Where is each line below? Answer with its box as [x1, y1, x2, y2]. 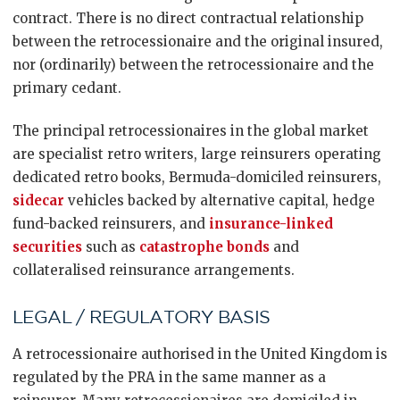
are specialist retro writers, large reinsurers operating [12, 146, 381, 162]
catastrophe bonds [139, 238, 270, 255]
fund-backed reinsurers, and [12, 215, 209, 232]
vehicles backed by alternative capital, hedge [64, 192, 375, 209]
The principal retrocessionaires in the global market [12, 122, 369, 139]
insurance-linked [209, 215, 333, 232]
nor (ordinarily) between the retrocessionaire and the [12, 56, 374, 73]
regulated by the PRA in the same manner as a [12, 369, 326, 386]
